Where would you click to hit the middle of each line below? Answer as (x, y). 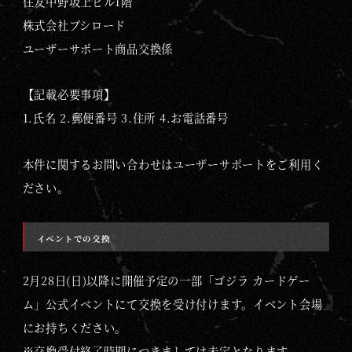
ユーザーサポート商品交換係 (97, 48)
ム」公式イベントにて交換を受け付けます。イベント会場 (172, 304)
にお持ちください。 (75, 327)
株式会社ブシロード (74, 25)
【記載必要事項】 (69, 95)
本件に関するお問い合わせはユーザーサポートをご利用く (173, 164)
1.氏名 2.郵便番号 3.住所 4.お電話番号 (125, 118)
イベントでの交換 (73, 238)
